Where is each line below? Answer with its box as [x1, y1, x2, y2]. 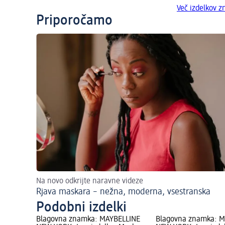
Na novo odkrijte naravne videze [36, 177, 143, 186]
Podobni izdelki [36, 200, 127, 215]
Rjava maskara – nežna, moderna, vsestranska [36, 187, 210, 197]
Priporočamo [36, 14, 113, 28]
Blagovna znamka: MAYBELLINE [36, 215, 140, 224]
